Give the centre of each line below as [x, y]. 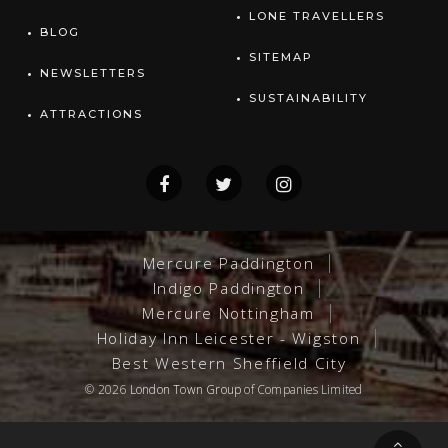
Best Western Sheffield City [229, 363]
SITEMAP [281, 57]
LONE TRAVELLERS [317, 16]
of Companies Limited [302, 389]
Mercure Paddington [228, 263]
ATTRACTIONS [91, 114]
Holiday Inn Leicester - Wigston [228, 338]
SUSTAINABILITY [308, 98]
